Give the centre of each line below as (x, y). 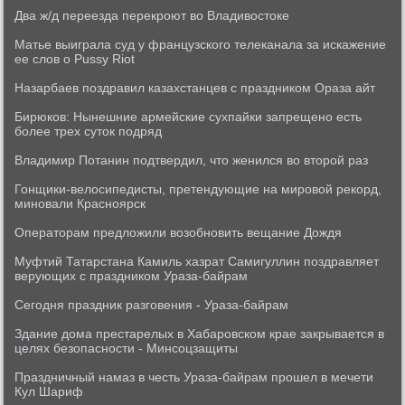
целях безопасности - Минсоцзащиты (127, 348)
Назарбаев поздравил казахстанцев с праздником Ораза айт (195, 88)
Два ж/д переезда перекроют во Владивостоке (152, 15)
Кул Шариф (49, 391)
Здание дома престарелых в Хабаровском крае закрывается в (200, 334)
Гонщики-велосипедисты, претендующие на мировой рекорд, (198, 189)
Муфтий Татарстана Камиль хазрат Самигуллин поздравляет (197, 261)
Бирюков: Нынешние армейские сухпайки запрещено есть (188, 117)
